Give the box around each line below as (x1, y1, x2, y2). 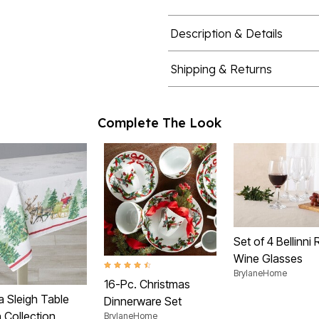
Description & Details (169, 26, 283, 41)
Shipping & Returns (169, 61, 272, 76)
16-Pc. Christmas (104, 276, 190, 291)
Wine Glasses (234, 251, 303, 266)
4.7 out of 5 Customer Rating (103, 261, 215, 272)
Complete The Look (98, 114, 221, 131)
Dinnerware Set (104, 293, 182, 308)
